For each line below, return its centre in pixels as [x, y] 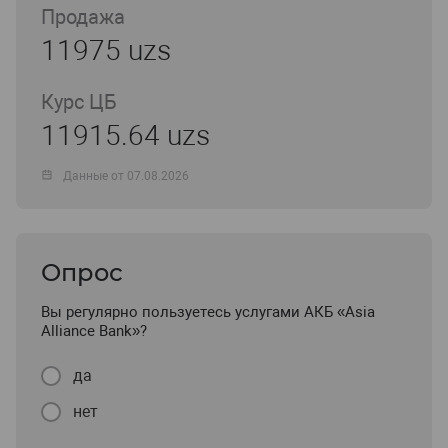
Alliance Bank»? [94, 331]
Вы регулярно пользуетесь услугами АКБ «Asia [208, 312]
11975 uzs [106, 51]
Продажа [83, 17]
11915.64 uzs [125, 136]
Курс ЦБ [79, 102]
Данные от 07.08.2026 [126, 175]
